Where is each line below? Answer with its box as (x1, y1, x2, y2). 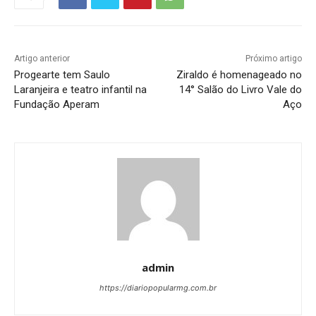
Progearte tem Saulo (14, 68, 110, 82)
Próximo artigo (245, 54, 302, 64)
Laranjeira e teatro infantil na (14, 83, 147, 97)
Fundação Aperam (14, 98, 99, 111)
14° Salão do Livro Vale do (178, 83, 302, 97)
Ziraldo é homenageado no (176, 68, 302, 82)
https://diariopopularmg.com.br (99, 283, 217, 293)
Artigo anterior (14, 54, 70, 64)
